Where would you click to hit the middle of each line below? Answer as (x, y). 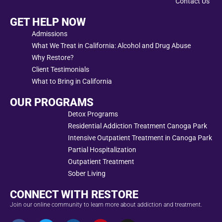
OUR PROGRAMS (52, 102)
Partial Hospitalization (102, 149)
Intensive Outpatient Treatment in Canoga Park (140, 138)
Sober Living (87, 173)
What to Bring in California (72, 81)
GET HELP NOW (48, 22)
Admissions (49, 33)
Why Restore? (53, 57)
